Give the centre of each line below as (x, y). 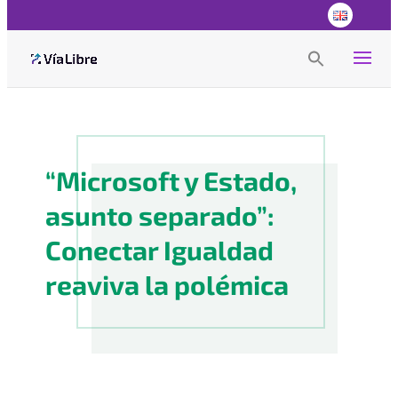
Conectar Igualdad (160, 250)
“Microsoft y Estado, (171, 180)
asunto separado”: (160, 215)
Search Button (341, 64)
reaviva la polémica (167, 284)
